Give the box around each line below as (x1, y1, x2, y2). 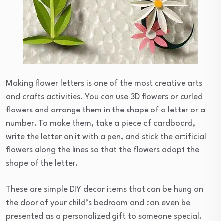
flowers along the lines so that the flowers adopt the (6, 146, 199, 154)
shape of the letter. (6, 159, 78, 168)
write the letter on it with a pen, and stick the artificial (6, 132, 206, 141)
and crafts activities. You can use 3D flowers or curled (6, 92, 203, 101)
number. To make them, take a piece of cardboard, (6, 119, 195, 128)
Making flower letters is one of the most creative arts (6, 79, 202, 88)
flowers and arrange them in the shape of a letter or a (6, 106, 205, 114)
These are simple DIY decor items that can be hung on (6, 185, 203, 194)
